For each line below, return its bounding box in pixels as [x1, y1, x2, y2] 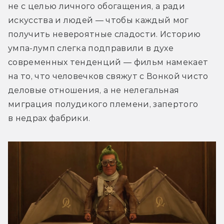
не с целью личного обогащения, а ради [8, 1, 185, 11]
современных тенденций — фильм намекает [8, 57, 208, 67]
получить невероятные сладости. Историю [8, 29, 201, 39]
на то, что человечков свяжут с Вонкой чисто [8, 71, 208, 81]
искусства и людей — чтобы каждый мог [8, 15, 189, 25]
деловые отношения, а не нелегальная [8, 85, 179, 95]
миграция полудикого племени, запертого [8, 99, 198, 109]
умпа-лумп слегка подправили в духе [8, 43, 173, 53]
